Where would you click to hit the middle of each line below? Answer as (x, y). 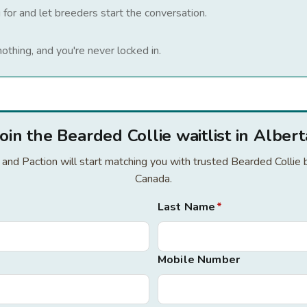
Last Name (187, 207)
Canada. (153, 179)
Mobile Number (199, 260)
